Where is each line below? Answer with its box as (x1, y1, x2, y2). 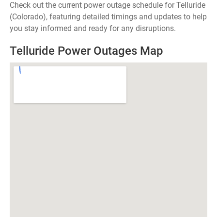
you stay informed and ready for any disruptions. (10, 24, 176, 33)
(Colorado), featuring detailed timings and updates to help (10, 12, 207, 21)
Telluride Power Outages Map (10, 44, 163, 58)
